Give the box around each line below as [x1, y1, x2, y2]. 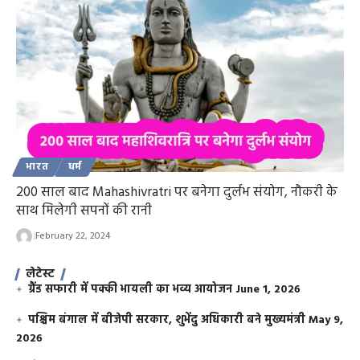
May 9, [309, 310, 344, 329]
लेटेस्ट [26, 264, 55, 284]
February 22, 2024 [35, 227, 110, 244]
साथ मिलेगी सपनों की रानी [16, 199, 152, 222]
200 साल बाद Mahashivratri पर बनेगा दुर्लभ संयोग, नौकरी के [16, 181, 337, 203]
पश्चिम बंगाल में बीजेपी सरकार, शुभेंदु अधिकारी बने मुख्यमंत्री [28, 310, 306, 329]
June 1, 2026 [235, 280, 301, 299]
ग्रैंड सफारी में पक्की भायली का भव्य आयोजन [28, 280, 233, 299]
